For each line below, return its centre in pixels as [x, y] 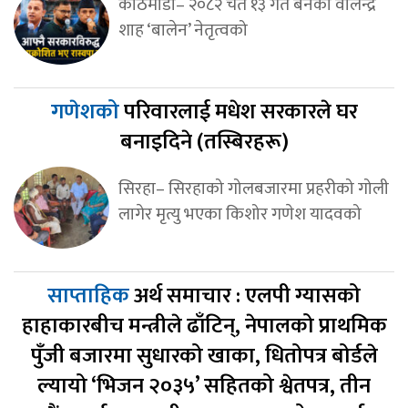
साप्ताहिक [91, 296]
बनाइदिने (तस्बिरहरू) [204, 143]
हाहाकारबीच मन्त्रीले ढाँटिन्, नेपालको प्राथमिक [204, 326]
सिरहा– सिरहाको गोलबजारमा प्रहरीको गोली [253, 189]
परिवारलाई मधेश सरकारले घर [240, 112]
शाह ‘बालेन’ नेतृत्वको [183, 31]
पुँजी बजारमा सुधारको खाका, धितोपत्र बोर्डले [204, 357]
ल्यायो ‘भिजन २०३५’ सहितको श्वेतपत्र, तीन [204, 387]
